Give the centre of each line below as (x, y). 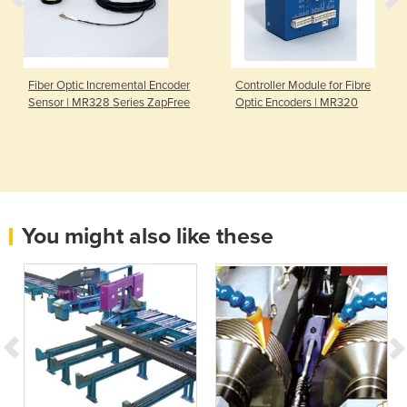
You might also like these (148, 236)
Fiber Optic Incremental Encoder (109, 85)
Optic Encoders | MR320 (297, 102)
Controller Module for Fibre (303, 85)
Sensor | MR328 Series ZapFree (109, 102)
